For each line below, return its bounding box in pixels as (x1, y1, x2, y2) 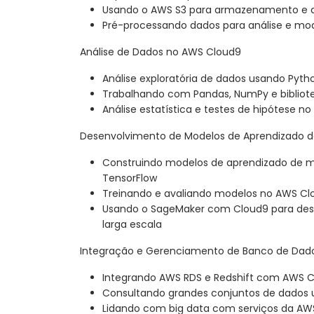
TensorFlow (102, 171, 157, 186)
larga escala (102, 217, 162, 232)
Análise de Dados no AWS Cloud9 (80, 45, 241, 60)
